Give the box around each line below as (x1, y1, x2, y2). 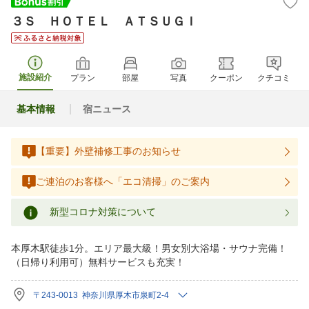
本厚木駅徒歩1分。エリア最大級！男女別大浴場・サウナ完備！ (11, 243, 287, 254)
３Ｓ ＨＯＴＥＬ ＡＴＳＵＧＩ (11, 14, 197, 28)
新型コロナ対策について (50, 207, 156, 217)
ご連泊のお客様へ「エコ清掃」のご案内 (36, 177, 210, 187)
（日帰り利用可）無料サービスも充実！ (11, 257, 185, 268)
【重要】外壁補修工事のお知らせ (36, 146, 181, 157)
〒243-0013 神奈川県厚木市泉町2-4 (33, 290, 169, 300)
